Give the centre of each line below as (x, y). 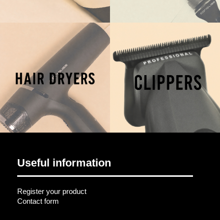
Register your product (52, 192)
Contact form (38, 201)
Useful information (64, 163)
